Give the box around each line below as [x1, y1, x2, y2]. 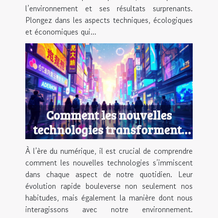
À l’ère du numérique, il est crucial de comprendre [25, 145, 193, 157]
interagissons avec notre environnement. [25, 203, 193, 215]
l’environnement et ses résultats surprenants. [25, 2, 193, 15]
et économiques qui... [25, 26, 96, 38]
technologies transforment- [33, 121, 185, 138]
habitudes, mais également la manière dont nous [25, 191, 193, 203]
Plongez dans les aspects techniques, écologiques [25, 14, 193, 26]
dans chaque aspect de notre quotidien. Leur [25, 168, 193, 180]
